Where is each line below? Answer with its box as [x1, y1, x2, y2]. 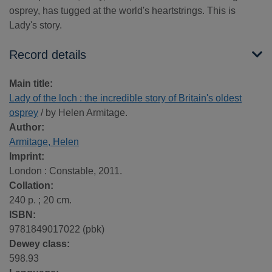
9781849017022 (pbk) [9, 224, 104, 235]
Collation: [9, 180, 53, 191]
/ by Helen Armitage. [38, 107, 127, 118]
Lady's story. [9, 20, 62, 31]
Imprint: [9, 151, 44, 162]
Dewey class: [9, 239, 70, 250]
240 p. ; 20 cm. [9, 195, 72, 206]
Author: [9, 122, 44, 133]
